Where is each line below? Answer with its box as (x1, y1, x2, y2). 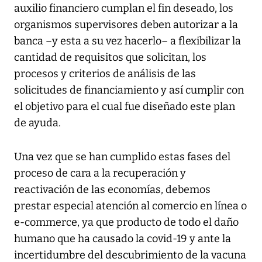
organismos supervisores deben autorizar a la (14, 18, 238, 31)
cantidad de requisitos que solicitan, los (14, 50, 206, 64)
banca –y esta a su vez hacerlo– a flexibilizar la (14, 34, 241, 47)
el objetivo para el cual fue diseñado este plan (14, 99, 235, 113)
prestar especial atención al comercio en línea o (14, 199, 247, 212)
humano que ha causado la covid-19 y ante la (14, 232, 231, 245)
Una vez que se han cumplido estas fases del (14, 150, 230, 163)
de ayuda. (14, 116, 61, 129)
